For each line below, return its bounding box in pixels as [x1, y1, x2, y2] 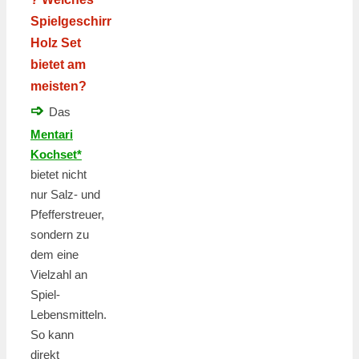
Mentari [30, 127, 73, 142]
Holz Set [30, 36, 81, 50]
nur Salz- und [30, 188, 100, 202]
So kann [30, 328, 74, 342]
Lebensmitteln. [30, 308, 107, 322]
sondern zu [30, 228, 89, 242]
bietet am [30, 58, 86, 72]
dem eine [30, 248, 79, 262]
